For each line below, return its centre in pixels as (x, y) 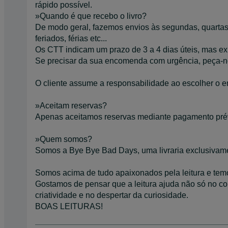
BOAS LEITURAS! (69, 206)
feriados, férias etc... (71, 38)
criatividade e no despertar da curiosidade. (112, 195)
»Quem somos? (64, 139)
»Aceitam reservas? (71, 105)
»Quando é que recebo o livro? (91, 16)
